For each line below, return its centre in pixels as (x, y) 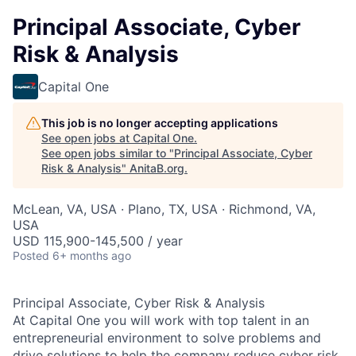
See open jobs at (87, 138)
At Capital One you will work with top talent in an (161, 320)
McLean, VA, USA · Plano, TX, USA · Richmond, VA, (164, 209)
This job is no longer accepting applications (160, 123)
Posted (31, 255)
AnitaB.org (157, 168)
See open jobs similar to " (108, 153)
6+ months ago (92, 255)
